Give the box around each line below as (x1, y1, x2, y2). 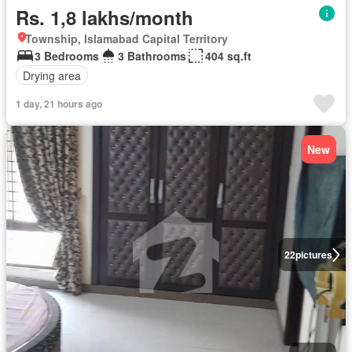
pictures (295, 247, 332, 262)
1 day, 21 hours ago (16, 97, 102, 111)
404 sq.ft (205, 48, 251, 64)
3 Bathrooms (118, 48, 186, 64)
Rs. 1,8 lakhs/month (16, 4, 193, 31)
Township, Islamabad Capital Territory (25, 31, 228, 46)
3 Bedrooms (35, 48, 99, 64)
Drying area (23, 67, 81, 83)
